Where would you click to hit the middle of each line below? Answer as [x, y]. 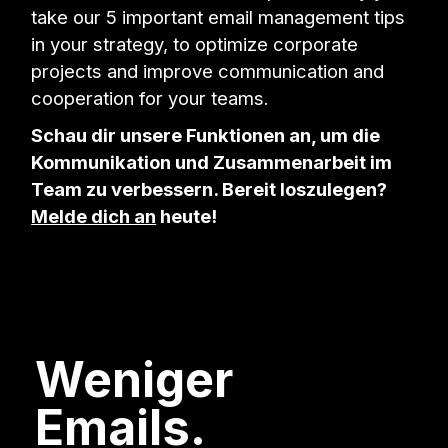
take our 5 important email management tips [218, 16]
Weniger [134, 379]
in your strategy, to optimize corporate [195, 43]
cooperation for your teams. [150, 97]
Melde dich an [94, 215]
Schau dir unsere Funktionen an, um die [206, 134]
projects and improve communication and [208, 70]
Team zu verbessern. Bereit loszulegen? [209, 188]
